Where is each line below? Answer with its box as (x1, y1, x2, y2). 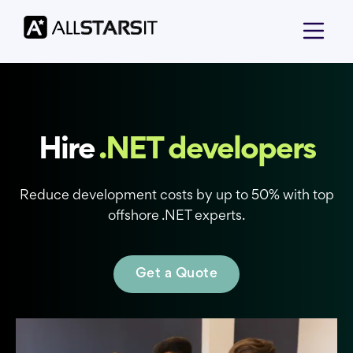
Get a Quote (135, 268, 218, 281)
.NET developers (98, 137, 315, 165)
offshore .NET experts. (108, 210, 245, 223)
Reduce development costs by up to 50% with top (19, 190, 334, 203)
